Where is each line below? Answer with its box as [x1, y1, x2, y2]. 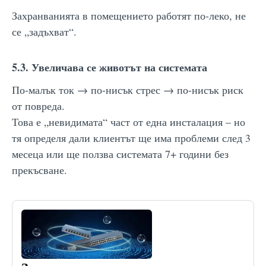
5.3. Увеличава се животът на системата [12, 59, 207, 75]
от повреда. [12, 98, 65, 113]
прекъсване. [12, 162, 67, 177]
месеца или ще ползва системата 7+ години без [12, 146, 229, 161]
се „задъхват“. [12, 24, 77, 39]
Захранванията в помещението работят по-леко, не [12, 8, 246, 23]
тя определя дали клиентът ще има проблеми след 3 [12, 130, 251, 145]
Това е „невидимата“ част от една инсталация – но [12, 114, 245, 129]
